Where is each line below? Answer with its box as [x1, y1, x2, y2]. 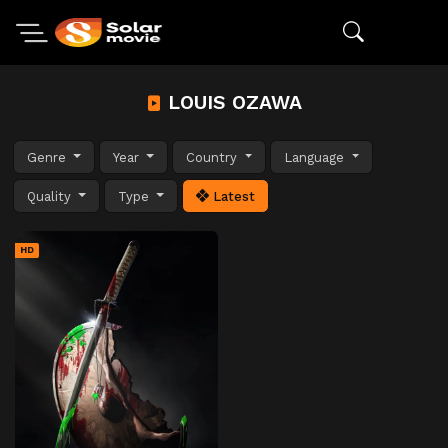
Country [186, 149, 242, 165]
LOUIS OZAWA [162, 91, 302, 114]
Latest [209, 188, 256, 204]
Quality [27, 188, 75, 204]
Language [284, 149, 349, 165]
